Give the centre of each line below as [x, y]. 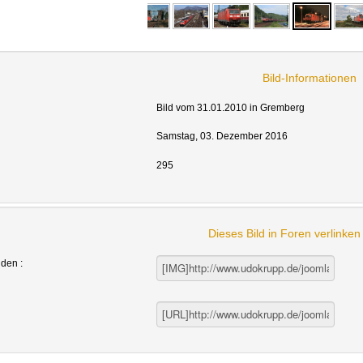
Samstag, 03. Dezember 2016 [222, 137]
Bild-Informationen [310, 77]
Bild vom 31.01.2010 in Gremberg [230, 107]
